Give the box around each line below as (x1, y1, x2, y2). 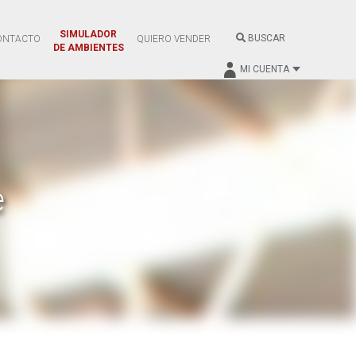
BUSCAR (245, 33, 285, 44)
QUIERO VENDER (136, 33, 211, 44)
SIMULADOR (60, 28, 118, 40)
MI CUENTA (239, 63, 289, 75)
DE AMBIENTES (52, 41, 124, 53)
